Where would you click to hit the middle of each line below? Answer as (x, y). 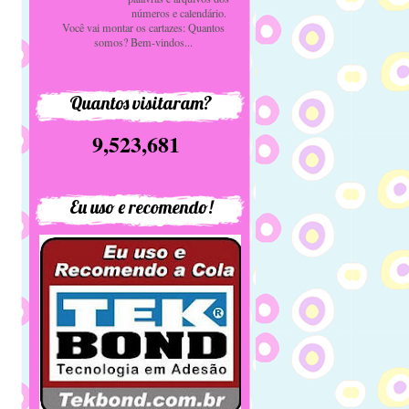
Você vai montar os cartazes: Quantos (144, 27)
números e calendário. (178, 12)
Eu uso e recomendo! (141, 206)
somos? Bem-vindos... (144, 42)
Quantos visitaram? (141, 102)
